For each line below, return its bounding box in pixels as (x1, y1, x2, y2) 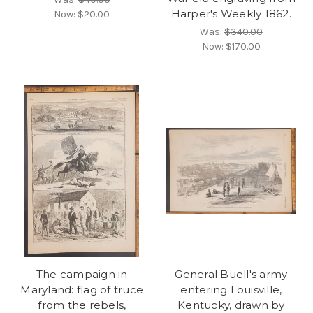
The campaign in (36, 267, 128, 281)
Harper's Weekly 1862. (170, 7, 291, 21)
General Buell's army (175, 267, 288, 281)
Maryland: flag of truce (20, 282, 144, 296)
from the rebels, (38, 298, 126, 312)
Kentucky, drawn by (177, 298, 285, 312)
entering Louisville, (180, 282, 282, 296)
